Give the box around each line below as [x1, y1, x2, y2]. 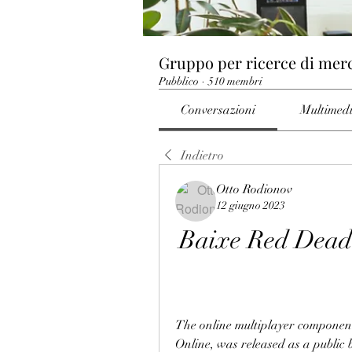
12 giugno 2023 [216, 199, 285, 212]
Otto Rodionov [216, 181, 292, 197]
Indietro [181, 148, 224, 163]
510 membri [208, 75, 262, 88]
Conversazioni [181, 102, 256, 118]
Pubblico [159, 75, 199, 88]
